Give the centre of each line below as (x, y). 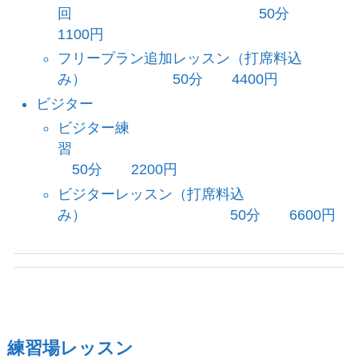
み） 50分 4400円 (167, 80)
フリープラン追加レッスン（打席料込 (179, 59)
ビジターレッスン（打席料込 (151, 194)
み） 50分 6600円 (196, 215)
